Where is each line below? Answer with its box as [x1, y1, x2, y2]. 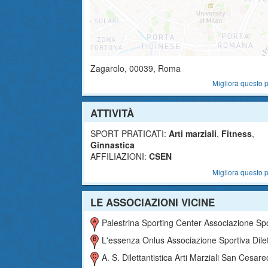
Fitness [221, 127, 252, 139]
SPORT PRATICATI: [90, 127, 166, 139]
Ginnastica [90, 139, 135, 151]
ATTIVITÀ [90, 106, 134, 120]
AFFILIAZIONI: [90, 150, 147, 162]
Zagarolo [90, 62, 124, 74]
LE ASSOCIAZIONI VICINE [90, 195, 215, 209]
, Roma [153, 62, 181, 74]
